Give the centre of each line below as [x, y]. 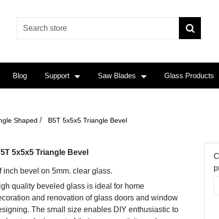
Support [57, 76]
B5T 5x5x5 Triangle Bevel [88, 120]
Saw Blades [117, 76]
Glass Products [189, 76]
